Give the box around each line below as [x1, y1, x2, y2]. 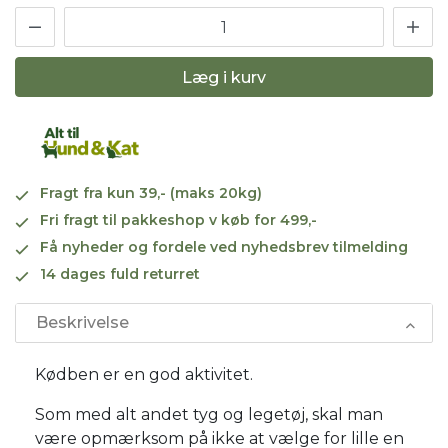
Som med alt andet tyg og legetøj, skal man [35, 404, 383, 424]
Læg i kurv [182, 67, 266, 87]
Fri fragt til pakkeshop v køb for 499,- [40, 210, 317, 229]
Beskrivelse [36, 312, 129, 332]
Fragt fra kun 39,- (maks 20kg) [40, 183, 262, 202]
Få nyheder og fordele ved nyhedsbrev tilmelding [40, 237, 408, 256]
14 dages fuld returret [40, 264, 200, 283]
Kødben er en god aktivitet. [35, 364, 253, 384]
